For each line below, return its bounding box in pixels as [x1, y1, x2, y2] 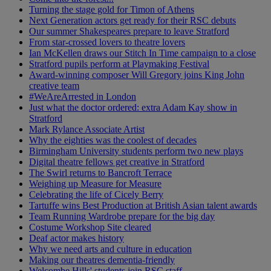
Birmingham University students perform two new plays [29, 145, 243, 156]
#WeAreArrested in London [29, 91, 136, 102]
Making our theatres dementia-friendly [29, 254, 175, 265]
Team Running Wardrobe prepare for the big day [29, 211, 215, 221]
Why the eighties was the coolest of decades [29, 134, 197, 145]
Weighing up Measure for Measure [29, 178, 162, 189]
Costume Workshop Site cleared [29, 221, 151, 232]
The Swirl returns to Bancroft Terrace [29, 167, 172, 178]
